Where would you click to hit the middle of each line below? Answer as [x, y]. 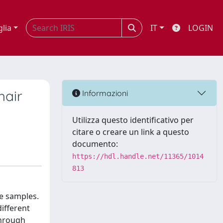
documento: [95, 144]
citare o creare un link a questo [131, 132]
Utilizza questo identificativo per [133, 120]
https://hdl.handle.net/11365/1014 [138, 156]
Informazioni [104, 93]
